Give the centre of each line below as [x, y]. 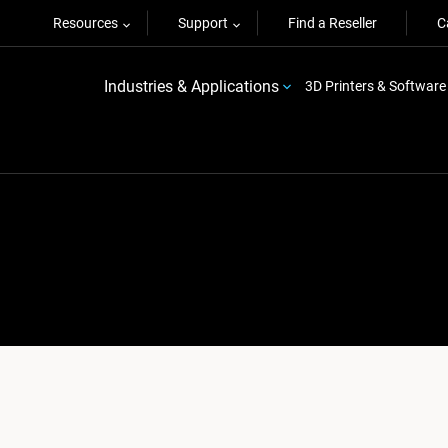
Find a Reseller [332, 23]
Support [203, 23]
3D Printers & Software [375, 86]
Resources [85, 23]
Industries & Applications [191, 86]
